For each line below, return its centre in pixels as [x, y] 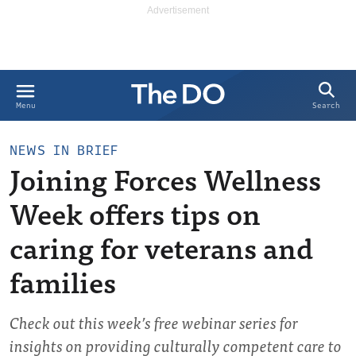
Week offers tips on [135, 213]
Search [326, 106]
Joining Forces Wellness [165, 178]
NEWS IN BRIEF [64, 151]
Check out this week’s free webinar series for [154, 322]
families [63, 281]
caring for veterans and [161, 247]
